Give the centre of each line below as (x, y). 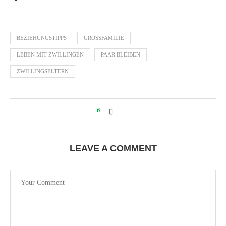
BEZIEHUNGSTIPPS (42, 38)
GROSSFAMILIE (102, 38)
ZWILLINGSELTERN (43, 71)
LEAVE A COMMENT (113, 148)
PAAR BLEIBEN (121, 54)
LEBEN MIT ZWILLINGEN (50, 54)
